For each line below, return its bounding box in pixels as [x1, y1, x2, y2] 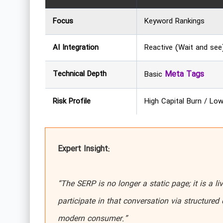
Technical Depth [52, 68, 107, 80]
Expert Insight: [57, 142, 110, 155]
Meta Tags [164, 68, 204, 81]
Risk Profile [52, 95, 91, 108]
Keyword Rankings [144, 15, 205, 27]
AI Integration [52, 41, 99, 54]
